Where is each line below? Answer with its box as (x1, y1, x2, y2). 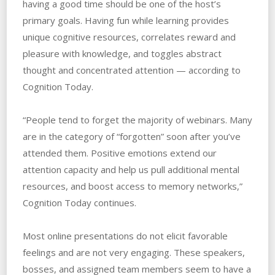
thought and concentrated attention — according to (22, 64, 241, 77)
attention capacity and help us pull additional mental (22, 163, 239, 176)
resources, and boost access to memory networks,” (22, 180, 242, 193)
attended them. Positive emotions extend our (22, 147, 217, 160)
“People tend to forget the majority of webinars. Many (22, 114, 252, 126)
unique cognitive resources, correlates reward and (22, 31, 236, 44)
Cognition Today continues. (22, 196, 136, 209)
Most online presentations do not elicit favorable (22, 230, 228, 242)
